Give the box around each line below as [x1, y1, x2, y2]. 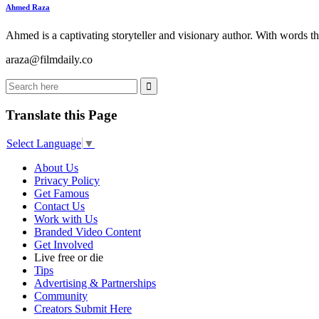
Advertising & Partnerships [34, 277, 156, 290]
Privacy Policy [34, 174, 100, 187]
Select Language [6, 137, 81, 150]
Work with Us [34, 213, 98, 226]
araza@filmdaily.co [6, 53, 93, 66]
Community [34, 290, 88, 303]
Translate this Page [6, 108, 117, 123]
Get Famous [34, 187, 89, 200]
